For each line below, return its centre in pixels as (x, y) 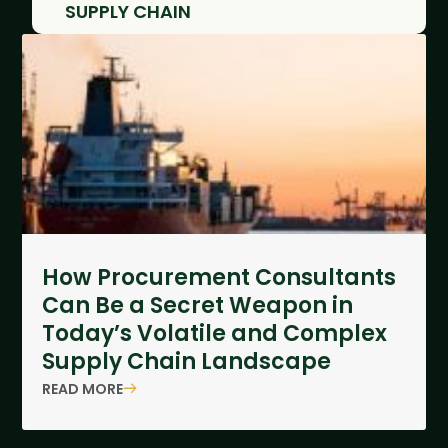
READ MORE (83, 388)
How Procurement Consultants (219, 278)
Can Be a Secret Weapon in (198, 306)
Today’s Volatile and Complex (215, 334)
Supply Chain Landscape (187, 362)
